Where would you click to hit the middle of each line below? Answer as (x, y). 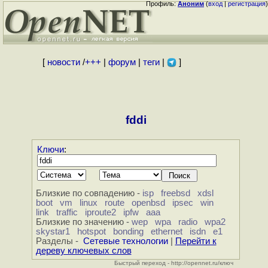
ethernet (166, 232)
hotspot (91, 232)
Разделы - (59, 241)
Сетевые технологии (125, 241)
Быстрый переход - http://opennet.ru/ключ (174, 263)
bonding (128, 232)
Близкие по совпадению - (89, 194)
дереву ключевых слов (83, 251)
